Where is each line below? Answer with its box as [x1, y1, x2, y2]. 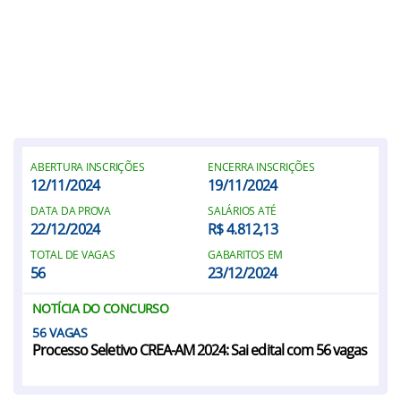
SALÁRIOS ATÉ [208, 203, 277, 218]
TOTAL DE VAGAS [30, 247, 115, 262]
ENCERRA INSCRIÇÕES [208, 159, 315, 175]
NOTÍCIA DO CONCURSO [32, 300, 169, 317]
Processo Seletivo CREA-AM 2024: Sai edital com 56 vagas [32, 340, 368, 360]
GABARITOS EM [208, 247, 284, 262]
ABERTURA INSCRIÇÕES [30, 159, 145, 175]
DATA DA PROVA [30, 203, 111, 218]
